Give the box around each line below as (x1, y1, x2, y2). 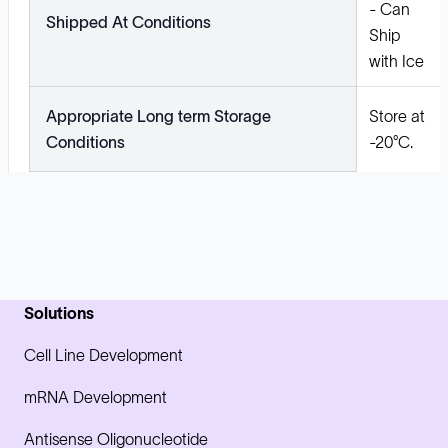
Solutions (24, 303, 94, 322)
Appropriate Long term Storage (46, 106, 271, 125)
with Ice (369, 51, 424, 70)
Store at (369, 106, 425, 125)
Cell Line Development (24, 345, 183, 364)
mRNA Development (24, 387, 167, 406)
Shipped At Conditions (46, 12, 211, 31)
